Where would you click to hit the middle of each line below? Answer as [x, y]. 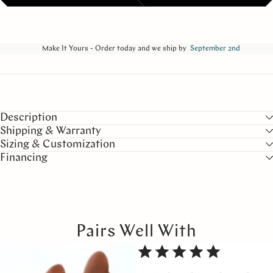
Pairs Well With [136, 232]
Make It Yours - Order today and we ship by [114, 48]
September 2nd [215, 48]
